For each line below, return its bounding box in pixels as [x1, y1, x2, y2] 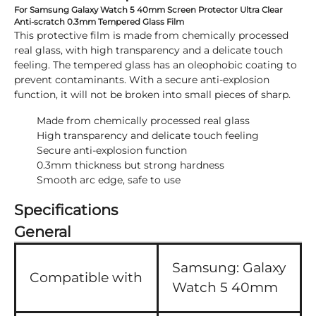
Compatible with [30, 269, 142, 286]
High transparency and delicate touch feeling [37, 129, 259, 142]
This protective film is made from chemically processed [14, 29, 288, 42]
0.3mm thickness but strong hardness [37, 159, 224, 171]
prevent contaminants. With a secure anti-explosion [14, 73, 269, 86]
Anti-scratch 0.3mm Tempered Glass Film [14, 17, 184, 27]
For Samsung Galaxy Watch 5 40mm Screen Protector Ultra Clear [14, 5, 283, 15]
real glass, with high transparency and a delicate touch [14, 44, 283, 56]
